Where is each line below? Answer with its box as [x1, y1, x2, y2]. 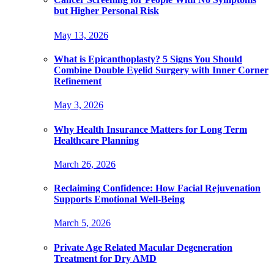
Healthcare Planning [54, 135, 139, 146]
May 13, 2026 [54, 29, 108, 40]
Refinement [54, 75, 102, 86]
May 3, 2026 [54, 100, 103, 111]
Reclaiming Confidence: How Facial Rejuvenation [54, 183, 261, 194]
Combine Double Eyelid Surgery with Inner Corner [54, 64, 268, 75]
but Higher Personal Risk [54, 6, 159, 17]
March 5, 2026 [54, 218, 111, 229]
